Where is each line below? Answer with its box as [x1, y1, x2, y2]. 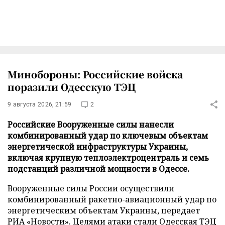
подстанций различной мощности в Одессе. [8, 163, 189, 174]
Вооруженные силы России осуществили [8, 182, 174, 194]
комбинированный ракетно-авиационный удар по [8, 193, 216, 205]
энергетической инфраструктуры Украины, [8, 141, 188, 152]
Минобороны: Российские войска [8, 67, 183, 81]
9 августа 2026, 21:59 [8, 100, 72, 108]
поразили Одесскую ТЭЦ [8, 79, 136, 93]
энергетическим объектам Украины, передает [8, 204, 200, 216]
